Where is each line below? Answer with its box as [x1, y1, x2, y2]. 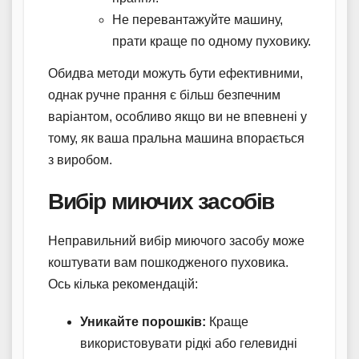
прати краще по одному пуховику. [112, 34, 311, 49]
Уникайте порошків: [80, 314, 206, 329]
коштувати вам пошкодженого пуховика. [48, 255, 288, 269]
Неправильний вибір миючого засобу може [48, 233, 305, 248]
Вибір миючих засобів [48, 188, 274, 216]
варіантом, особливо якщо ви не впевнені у [48, 110, 307, 124]
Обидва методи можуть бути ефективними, [48, 67, 303, 81]
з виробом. [48, 153, 112, 167]
